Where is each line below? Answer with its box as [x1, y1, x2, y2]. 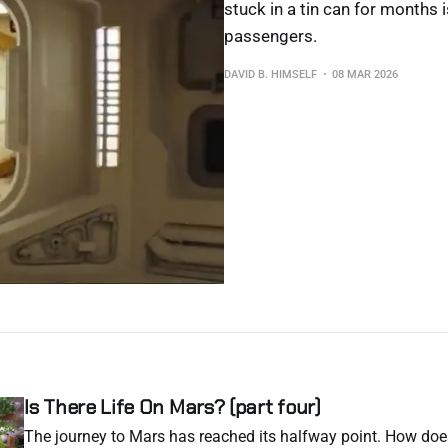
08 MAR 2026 [332, 68, 398, 81]
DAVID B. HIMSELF [224, 68, 317, 81]
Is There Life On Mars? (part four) [24, 394, 321, 420]
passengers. [224, 26, 317, 46]
